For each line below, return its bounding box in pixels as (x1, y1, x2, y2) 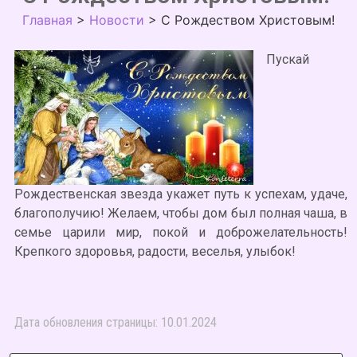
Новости (89, 12, 144, 28)
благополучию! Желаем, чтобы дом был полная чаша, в (14, 206, 347, 221)
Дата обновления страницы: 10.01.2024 (14, 314, 217, 330)
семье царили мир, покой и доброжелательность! (14, 225, 347, 240)
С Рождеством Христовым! (161, 12, 335, 28)
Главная (22, 12, 73, 28)
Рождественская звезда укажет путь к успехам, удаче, (14, 186, 347, 202)
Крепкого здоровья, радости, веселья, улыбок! (14, 244, 296, 259)
